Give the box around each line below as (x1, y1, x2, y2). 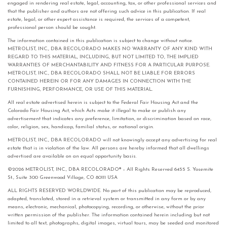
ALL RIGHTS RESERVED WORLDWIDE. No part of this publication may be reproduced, (8, 187, 211, 194)
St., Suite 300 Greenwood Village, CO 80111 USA (8, 174, 118, 180)
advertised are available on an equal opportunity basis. (8, 153, 137, 159)
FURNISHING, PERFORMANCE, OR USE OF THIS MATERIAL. (8, 86, 153, 92)
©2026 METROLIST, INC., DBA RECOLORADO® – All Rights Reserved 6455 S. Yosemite (8, 166, 213, 172)
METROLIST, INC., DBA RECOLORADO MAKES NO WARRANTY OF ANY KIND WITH (8, 46, 212, 52)
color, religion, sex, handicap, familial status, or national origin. (8, 124, 154, 130)
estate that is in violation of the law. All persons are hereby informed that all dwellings (8, 145, 209, 151)
